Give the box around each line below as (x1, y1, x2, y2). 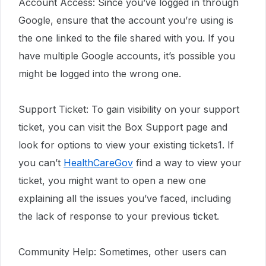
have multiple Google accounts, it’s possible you (18, 50, 235, 62)
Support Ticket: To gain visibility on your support (18, 103, 239, 115)
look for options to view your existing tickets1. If (18, 139, 234, 151)
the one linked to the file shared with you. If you (18, 32, 235, 44)
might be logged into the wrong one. (18, 68, 181, 80)
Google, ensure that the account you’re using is (18, 14, 233, 26)
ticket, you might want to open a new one (18, 175, 206, 186)
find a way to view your (133, 157, 242, 169)
